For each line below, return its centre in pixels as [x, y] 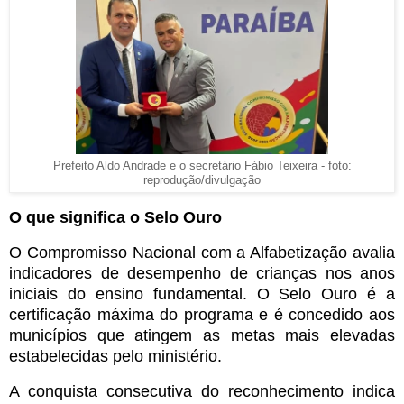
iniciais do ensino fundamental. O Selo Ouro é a [202, 294]
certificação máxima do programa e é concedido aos [202, 314]
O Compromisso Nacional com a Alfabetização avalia [202, 252]
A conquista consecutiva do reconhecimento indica [202, 391]
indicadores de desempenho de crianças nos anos [202, 273]
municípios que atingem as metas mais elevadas [202, 335]
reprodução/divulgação [202, 181]
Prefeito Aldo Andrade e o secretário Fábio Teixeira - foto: [202, 166]
